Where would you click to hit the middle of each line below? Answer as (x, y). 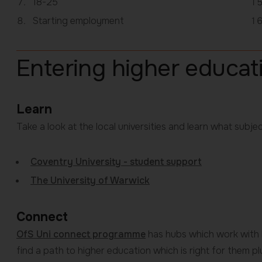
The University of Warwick (90, 181)
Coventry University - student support (116, 162)
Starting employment (78, 21)
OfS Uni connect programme (81, 235)
